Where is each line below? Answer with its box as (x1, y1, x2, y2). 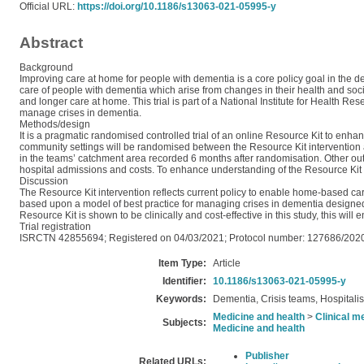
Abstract (19, 34, 83, 51)
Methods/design (19, 119, 90, 130)
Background (19, 62, 73, 73)
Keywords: (156, 293, 206, 305)
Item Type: (158, 258, 206, 269)
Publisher (245, 350, 289, 362)
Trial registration (19, 221, 91, 232)
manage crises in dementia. (19, 107, 141, 119)
